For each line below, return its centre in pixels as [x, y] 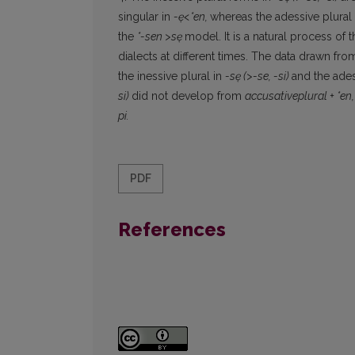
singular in [146, 17]
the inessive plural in [172, 76]
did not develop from [188, 96]
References [172, 230]
